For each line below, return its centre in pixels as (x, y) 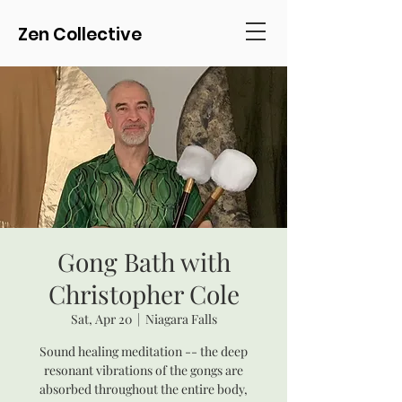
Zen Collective (80, 35)
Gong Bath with (144, 262)
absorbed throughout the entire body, (144, 389)
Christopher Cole (144, 294)
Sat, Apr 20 (101, 319)
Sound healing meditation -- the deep (144, 351)
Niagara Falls (181, 319)
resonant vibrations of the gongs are (144, 370)
